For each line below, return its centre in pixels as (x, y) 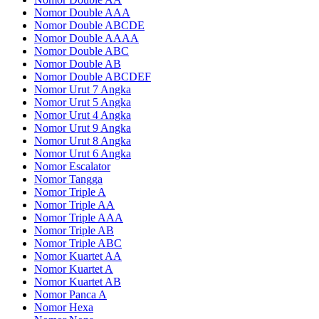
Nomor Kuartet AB (78, 281)
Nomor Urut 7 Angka (83, 89)
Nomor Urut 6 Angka (83, 153)
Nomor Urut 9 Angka (83, 127)
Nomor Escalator (72, 166)
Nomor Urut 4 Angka (83, 115)
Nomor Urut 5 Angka (83, 102)
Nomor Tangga (68, 179)
